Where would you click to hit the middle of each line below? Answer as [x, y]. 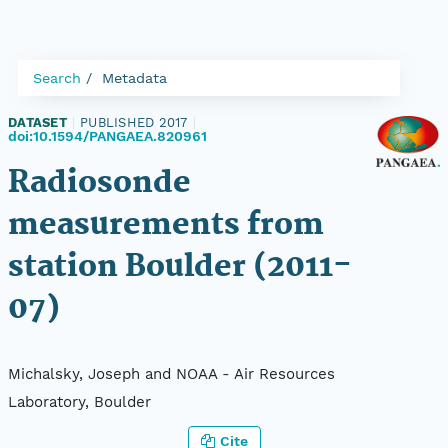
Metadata [134, 78]
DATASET [37, 122]
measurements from [166, 225]
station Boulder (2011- [180, 267]
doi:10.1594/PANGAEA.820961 [107, 136]
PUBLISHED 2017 [134, 122]
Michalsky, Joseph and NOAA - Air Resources [171, 374]
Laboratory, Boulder [79, 402]
